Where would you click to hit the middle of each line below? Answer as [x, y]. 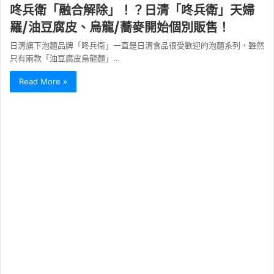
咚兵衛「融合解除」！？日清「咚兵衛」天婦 [132, 11]
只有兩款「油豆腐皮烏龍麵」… [65, 58]
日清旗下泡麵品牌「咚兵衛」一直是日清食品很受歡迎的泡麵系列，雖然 [137, 46]
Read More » [43, 82]
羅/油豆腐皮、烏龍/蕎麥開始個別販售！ [120, 28]
